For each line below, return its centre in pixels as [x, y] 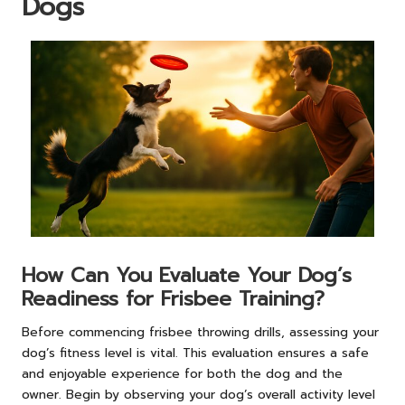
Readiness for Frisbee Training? [173, 299]
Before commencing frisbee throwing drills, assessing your [200, 333]
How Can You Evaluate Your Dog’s [187, 276]
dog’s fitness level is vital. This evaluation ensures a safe [195, 353]
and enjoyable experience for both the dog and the [182, 374]
